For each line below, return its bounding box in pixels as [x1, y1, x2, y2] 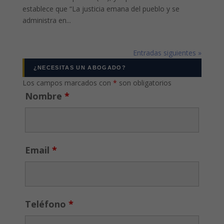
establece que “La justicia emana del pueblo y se [22, 3, 179, 13]
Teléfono [24, 197, 68, 210]
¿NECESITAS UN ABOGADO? [33, 64, 126, 70]
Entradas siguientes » [133, 47, 202, 57]
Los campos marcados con [22, 77, 113, 87]
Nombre [24, 89, 64, 102]
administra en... [22, 15, 71, 25]
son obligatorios [116, 77, 171, 87]
